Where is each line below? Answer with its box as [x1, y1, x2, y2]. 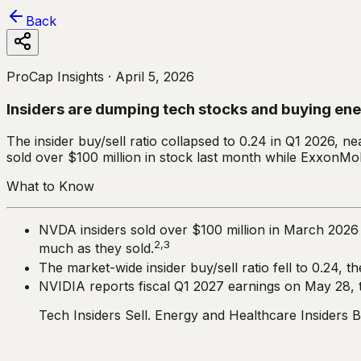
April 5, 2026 [115, 68, 194, 85]
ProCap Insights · [6, 68, 111, 85]
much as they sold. [39, 240, 154, 257]
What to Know [6, 178, 94, 195]
